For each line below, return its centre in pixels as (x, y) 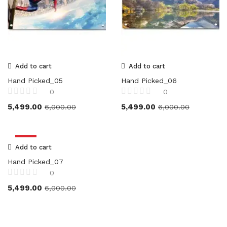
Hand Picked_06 (149, 80)
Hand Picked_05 (35, 80)
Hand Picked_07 (35, 161)
